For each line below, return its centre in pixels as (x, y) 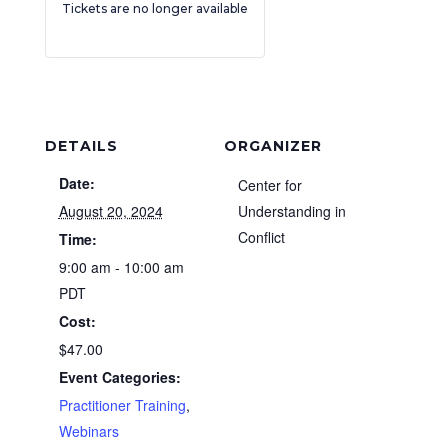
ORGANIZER (273, 146)
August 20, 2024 (110, 211)
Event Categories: (119, 377)
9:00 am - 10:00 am (121, 267)
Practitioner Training (122, 405)
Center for (270, 185)
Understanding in (292, 211)
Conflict (261, 237)
